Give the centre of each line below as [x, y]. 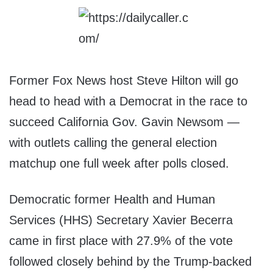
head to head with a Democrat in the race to [128, 101]
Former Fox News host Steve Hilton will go [124, 81]
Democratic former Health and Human [112, 200]
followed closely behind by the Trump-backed [130, 262]
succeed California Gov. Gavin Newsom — [124, 122]
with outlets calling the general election [113, 143]
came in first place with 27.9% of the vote [121, 241]
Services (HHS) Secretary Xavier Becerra [121, 220]
